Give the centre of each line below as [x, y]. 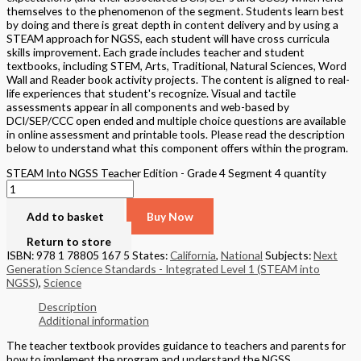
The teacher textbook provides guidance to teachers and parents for [176, 346]
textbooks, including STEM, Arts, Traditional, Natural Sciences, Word [176, 66]
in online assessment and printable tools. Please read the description [176, 135]
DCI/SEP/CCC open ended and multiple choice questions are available [176, 121]
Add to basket [65, 216]
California [193, 255]
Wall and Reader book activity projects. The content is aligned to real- [178, 80]
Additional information [94, 321]
